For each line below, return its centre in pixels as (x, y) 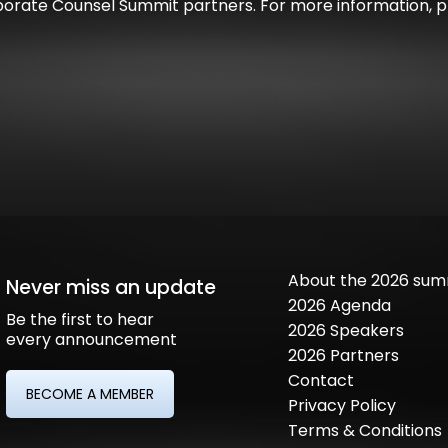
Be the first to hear (80, 319)
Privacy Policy (341, 405)
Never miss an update (111, 287)
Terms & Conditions (364, 430)
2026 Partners (343, 355)
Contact (320, 380)
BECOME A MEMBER (90, 393)
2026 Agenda (339, 305)
